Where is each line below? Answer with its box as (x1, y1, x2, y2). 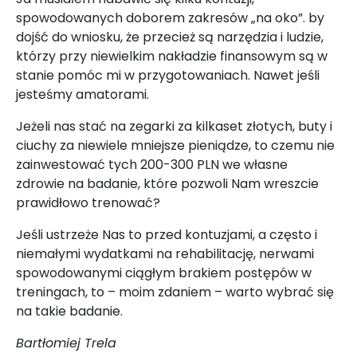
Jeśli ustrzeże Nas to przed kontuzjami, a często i (16, 225, 317, 244)
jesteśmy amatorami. (16, 84, 149, 104)
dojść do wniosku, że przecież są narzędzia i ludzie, (16, 27, 324, 46)
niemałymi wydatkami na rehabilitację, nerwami (16, 244, 314, 263)
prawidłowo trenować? (16, 193, 160, 212)
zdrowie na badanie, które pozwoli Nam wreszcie (16, 174, 319, 193)
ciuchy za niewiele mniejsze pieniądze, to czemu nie (16, 135, 335, 155)
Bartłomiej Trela (16, 333, 116, 352)
